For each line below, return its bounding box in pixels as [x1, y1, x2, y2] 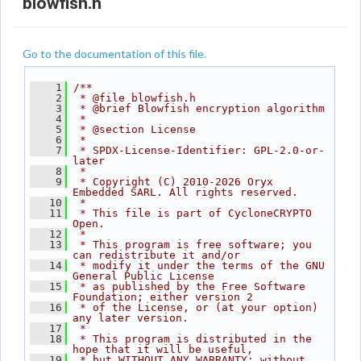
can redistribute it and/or [73, 249, 240, 261]
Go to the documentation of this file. [23, 47, 206, 60]
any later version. [73, 312, 189, 324]
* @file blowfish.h [73, 92, 196, 104]
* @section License [73, 123, 196, 135]
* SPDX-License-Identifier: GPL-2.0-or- [73, 144, 325, 156]
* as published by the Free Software [73, 280, 305, 293]
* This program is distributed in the [73, 333, 312, 345]
